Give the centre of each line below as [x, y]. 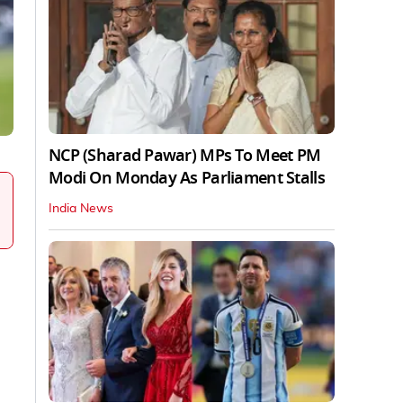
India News [81, 208]
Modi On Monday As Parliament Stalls [187, 178]
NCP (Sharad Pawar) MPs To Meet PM [185, 155]
